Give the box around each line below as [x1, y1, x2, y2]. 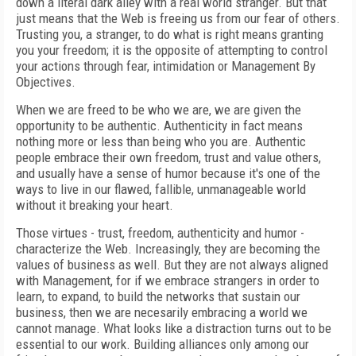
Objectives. [16, 74, 75, 90]
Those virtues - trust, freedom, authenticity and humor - [16, 225, 304, 241]
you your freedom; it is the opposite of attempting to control [16, 42, 327, 58]
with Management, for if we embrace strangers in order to [16, 273, 319, 288]
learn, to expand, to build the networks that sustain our [16, 288, 300, 304]
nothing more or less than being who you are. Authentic [16, 133, 306, 149]
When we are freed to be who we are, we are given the [16, 102, 301, 118]
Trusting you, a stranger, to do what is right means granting [16, 26, 323, 42]
